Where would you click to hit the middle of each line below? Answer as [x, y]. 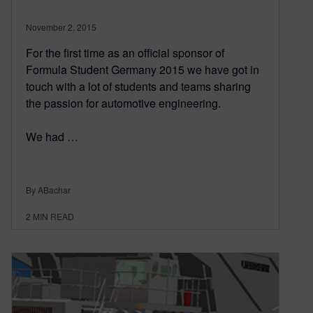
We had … [52, 137]
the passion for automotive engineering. [123, 103]
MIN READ [53, 217]
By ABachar [48, 190]
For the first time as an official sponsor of [125, 53]
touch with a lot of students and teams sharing [138, 87]
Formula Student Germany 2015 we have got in [143, 70]
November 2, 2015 [61, 27]
